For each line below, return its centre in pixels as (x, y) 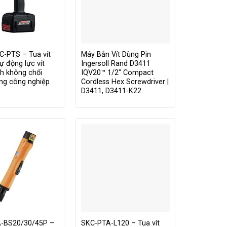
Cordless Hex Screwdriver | (125, 82)
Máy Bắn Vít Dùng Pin (116, 54)
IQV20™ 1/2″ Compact (117, 72)
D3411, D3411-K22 (111, 91)
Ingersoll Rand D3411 (116, 63)
